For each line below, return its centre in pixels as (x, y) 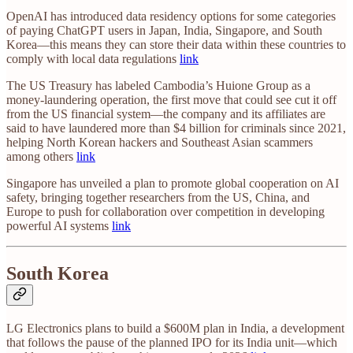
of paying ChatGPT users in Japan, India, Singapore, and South (164, 30)
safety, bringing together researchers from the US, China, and (158, 197)
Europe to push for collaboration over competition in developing (165, 211)
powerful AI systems (59, 225)
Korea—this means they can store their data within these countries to (176, 44)
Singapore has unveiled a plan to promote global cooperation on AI (173, 183)
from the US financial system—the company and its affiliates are (166, 113)
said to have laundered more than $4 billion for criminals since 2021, (176, 128)
